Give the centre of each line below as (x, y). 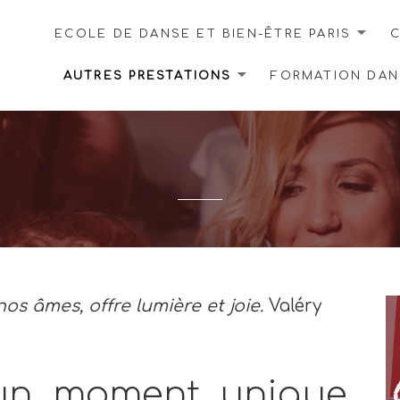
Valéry (293, 306)
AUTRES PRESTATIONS (147, 76)
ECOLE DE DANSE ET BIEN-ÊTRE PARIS (203, 34)
